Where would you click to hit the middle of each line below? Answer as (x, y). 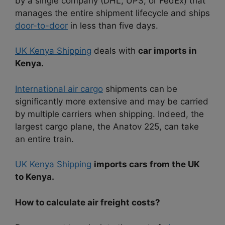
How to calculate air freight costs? (88, 202)
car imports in (167, 51)
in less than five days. (114, 25)
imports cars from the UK (147, 164)
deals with (115, 51)
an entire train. (44, 139)
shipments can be (140, 89)
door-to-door (41, 25)
